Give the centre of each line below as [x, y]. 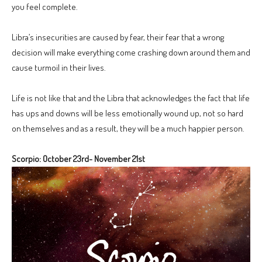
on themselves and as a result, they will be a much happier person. [128, 128]
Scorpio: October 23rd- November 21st [78, 158]
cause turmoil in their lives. [59, 67]
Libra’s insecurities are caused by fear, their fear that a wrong [118, 37]
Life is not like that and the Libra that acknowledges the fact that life [131, 98]
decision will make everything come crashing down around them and [131, 52]
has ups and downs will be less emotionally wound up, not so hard [127, 113]
